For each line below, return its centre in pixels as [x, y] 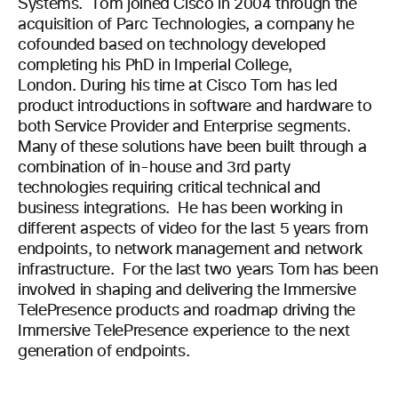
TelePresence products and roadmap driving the [187, 311]
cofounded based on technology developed [172, 45]
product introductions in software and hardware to [195, 107]
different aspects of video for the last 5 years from [193, 229]
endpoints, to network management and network [190, 250]
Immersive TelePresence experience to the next [184, 331]
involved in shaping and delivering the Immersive [187, 291]
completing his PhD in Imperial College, [155, 66]
